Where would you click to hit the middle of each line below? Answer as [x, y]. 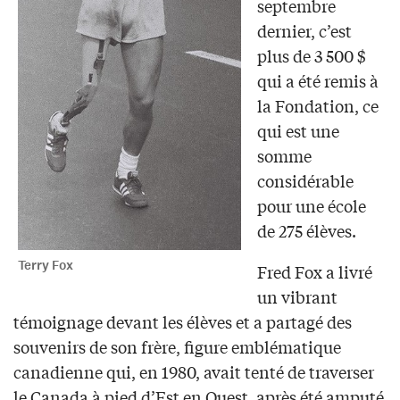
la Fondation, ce [317, 105]
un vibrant [297, 296]
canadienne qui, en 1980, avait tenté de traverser [194, 371]
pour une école [311, 205]
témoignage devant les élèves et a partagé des [183, 321]
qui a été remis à [317, 80]
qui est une [298, 130]
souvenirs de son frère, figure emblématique [177, 346]
